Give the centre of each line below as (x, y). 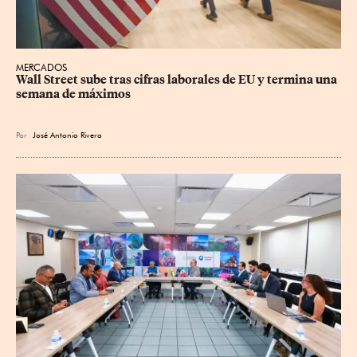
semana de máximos (73, 94)
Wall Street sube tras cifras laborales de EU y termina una (178, 80)
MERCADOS (41, 68)
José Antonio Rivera (67, 135)
